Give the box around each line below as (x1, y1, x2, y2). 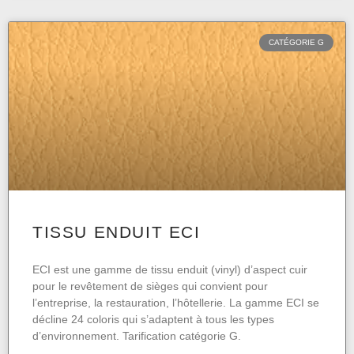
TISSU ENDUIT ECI (32, 223, 201, 242)
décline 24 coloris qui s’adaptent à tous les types (32, 313, 274, 326)
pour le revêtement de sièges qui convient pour (32, 280, 268, 293)
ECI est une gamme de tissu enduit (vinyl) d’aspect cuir (32, 263, 307, 277)
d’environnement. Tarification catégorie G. (32, 330, 241, 343)
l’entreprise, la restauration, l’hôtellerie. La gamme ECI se (32, 296, 319, 310)
